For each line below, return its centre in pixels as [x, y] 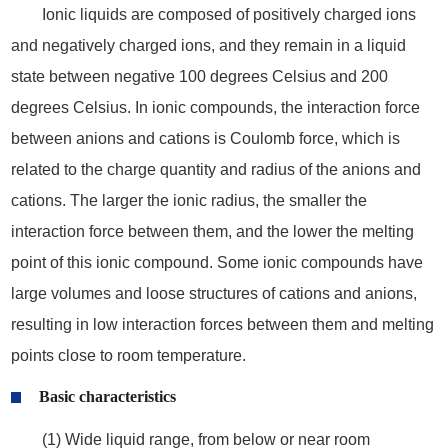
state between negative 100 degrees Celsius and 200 [199, 76]
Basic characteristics [107, 397]
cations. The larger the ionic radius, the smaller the [188, 200]
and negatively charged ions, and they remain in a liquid [208, 45]
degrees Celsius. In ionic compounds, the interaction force [215, 107]
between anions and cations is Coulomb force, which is [205, 138]
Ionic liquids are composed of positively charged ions [229, 14]
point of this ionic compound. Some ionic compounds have [216, 262]
